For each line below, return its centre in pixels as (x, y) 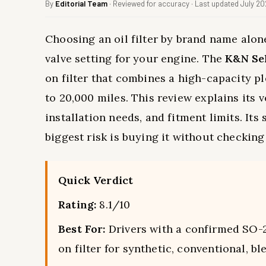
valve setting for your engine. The (135, 58)
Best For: (82, 229)
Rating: (77, 205)
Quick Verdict (96, 180)
